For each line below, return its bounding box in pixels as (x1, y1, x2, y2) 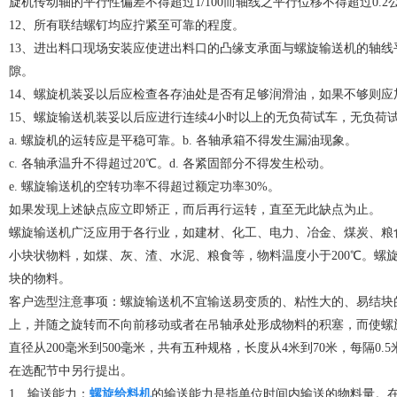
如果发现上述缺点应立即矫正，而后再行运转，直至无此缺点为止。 (9, 203, 381, 217)
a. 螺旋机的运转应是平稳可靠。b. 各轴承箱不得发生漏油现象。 (9, 134, 357, 148)
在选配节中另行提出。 (9, 364, 133, 378)
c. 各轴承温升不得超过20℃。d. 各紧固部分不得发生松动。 (9, 157, 331, 171)
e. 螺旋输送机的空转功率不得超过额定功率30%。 (9, 180, 280, 194)
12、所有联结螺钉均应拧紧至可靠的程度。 (9, 19, 245, 33)
